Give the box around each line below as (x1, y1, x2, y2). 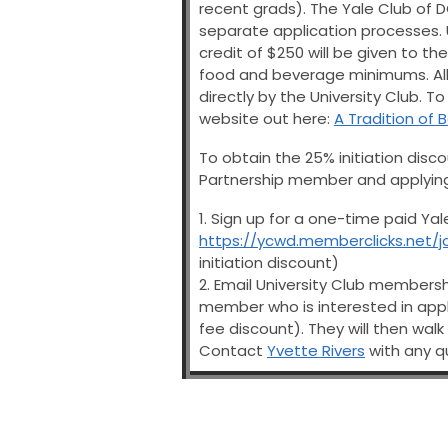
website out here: (199, 108, 334, 129)
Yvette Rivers (267, 340, 365, 361)
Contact (199, 340, 267, 361)
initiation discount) (199, 252, 339, 273)
